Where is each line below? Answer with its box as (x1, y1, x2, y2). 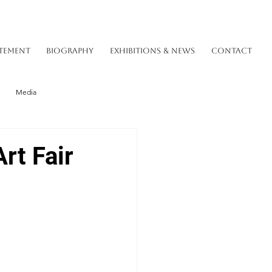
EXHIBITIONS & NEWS (109, 46, 195, 55)
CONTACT (211, 46, 252, 55)
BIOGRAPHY (46, 46, 94, 55)
